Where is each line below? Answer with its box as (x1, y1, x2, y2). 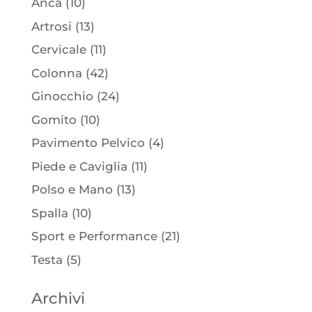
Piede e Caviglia (31, 159, 127, 173)
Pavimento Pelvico (31, 136, 145, 150)
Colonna (31, 65, 82, 80)
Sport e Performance (31, 229, 157, 243)
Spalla (31, 205, 68, 220)
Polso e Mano (31, 182, 113, 196)
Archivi (31, 288, 85, 308)
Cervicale (31, 42, 86, 56)
